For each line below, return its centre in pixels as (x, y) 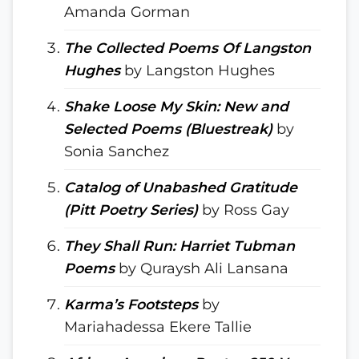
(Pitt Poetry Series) (131, 210)
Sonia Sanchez (117, 151)
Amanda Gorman (127, 12)
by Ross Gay (244, 210)
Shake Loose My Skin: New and (176, 106)
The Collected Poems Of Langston (188, 48)
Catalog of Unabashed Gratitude (181, 187)
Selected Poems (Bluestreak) (168, 129)
